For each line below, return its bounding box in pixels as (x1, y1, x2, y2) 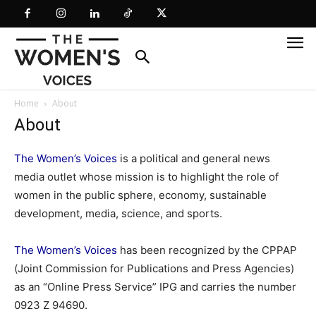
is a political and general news (117, 152, 270, 166)
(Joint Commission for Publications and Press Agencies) (14, 262, 294, 276)
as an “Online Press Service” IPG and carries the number (14, 280, 296, 294)
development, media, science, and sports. (14, 207, 222, 221)
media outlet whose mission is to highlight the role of (14, 170, 279, 184)
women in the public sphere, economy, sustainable (14, 188, 267, 202)
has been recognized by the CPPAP (117, 243, 297, 257)
